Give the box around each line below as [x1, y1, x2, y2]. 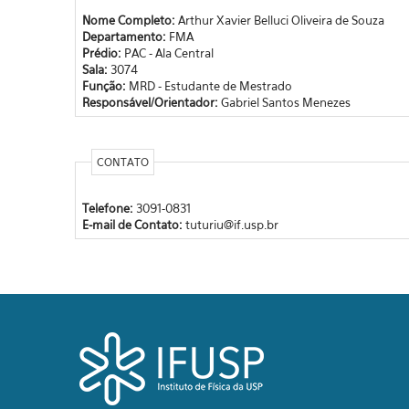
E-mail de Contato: [81, 216, 185, 232]
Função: [81, 78, 129, 93]
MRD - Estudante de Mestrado [128, 78, 292, 93]
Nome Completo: [81, 12, 178, 27]
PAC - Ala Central [123, 45, 214, 60]
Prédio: [81, 45, 124, 60]
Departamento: [81, 28, 169, 44]
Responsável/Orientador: [81, 94, 221, 110]
